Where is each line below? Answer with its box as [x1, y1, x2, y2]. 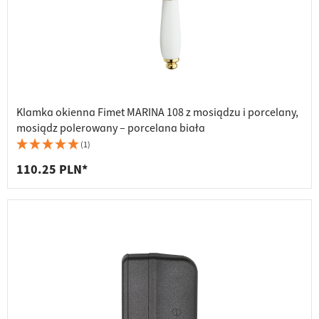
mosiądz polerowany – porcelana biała [16, 120, 205, 137]
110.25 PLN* [16, 161, 88, 179]
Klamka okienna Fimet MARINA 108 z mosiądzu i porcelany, [16, 105, 298, 121]
